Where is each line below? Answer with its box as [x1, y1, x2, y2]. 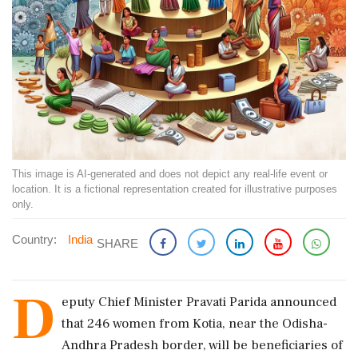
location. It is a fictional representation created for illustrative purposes [12, 183, 337, 195]
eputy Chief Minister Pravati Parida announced [62, 293, 336, 311]
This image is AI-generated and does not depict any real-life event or [12, 168, 328, 180]
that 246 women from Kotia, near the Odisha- [62, 315, 328, 332]
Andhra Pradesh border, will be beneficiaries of [62, 336, 343, 354]
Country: [12, 233, 57, 246]
